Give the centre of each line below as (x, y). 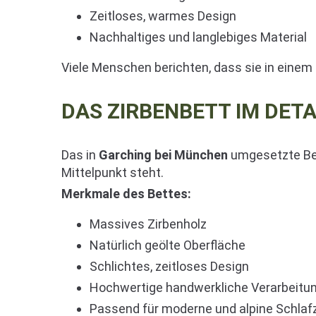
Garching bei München (163, 155)
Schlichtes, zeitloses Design (169, 267)
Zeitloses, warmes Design (163, 16)
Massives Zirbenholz (148, 224)
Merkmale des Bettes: (126, 194)
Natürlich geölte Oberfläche (168, 245)
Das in (80, 155)
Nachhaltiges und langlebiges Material (198, 37)
